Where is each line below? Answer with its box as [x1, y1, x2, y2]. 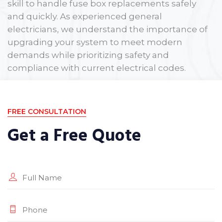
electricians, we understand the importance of [7, 24, 208, 34]
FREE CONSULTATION [7, 107, 86, 116]
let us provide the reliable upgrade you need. [7, 96, 200, 106]
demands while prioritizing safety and [7, 50, 169, 60]
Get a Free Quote [7, 123, 141, 148]
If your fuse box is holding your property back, [7, 83, 202, 93]
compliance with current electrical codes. [7, 62, 186, 73]
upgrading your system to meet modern [7, 37, 182, 47]
